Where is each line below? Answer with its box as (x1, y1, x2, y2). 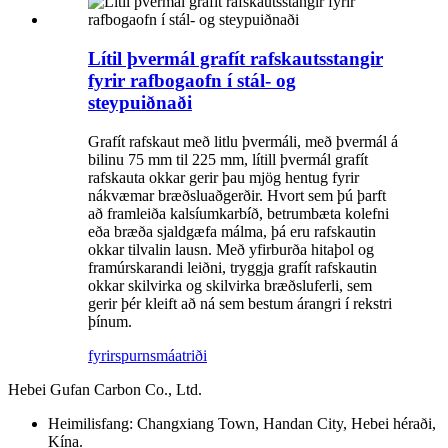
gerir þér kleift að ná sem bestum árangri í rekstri (88, 294, 392, 312)
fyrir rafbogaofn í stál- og (88, 69, 296, 91)
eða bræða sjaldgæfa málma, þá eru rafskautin (88, 222, 376, 240)
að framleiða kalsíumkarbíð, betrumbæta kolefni (88, 204, 389, 222)
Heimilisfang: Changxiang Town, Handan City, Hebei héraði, (48, 414, 436, 432)
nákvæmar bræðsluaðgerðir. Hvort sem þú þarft (88, 186, 386, 204)
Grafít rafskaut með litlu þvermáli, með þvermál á (88, 132, 398, 150)
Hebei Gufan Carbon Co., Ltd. (8, 380, 202, 398)
